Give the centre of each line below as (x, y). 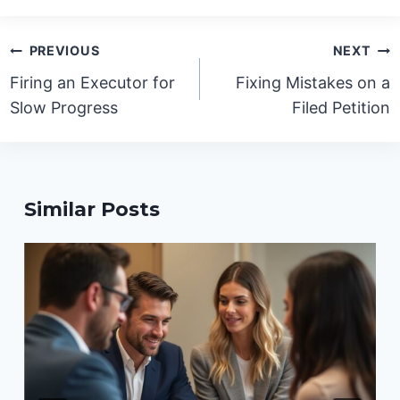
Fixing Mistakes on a (312, 83)
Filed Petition (341, 108)
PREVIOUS (64, 51)
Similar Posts (92, 210)
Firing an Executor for (93, 83)
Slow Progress (64, 108)
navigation (66, 71)
